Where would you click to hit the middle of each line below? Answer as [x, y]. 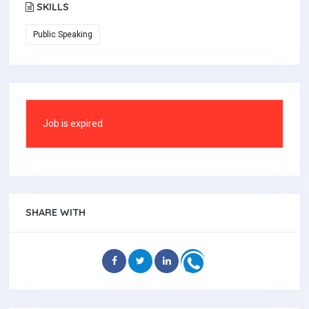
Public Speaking [63, 34]
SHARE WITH [56, 212]
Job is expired [73, 123]
